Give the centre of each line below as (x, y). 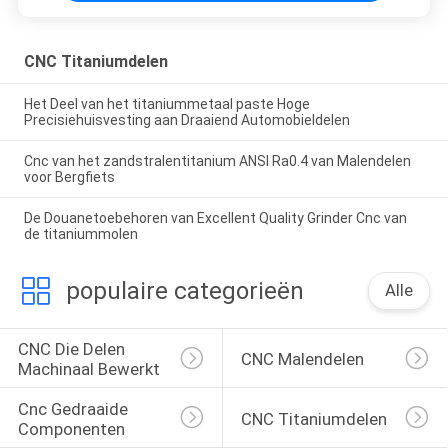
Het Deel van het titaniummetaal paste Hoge (166, 104)
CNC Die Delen (73, 349)
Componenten (71, 429)
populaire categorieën (184, 290)
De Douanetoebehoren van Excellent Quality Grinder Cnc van (215, 218)
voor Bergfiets (69, 177)
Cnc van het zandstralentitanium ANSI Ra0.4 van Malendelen (217, 161)
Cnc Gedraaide (74, 409)
